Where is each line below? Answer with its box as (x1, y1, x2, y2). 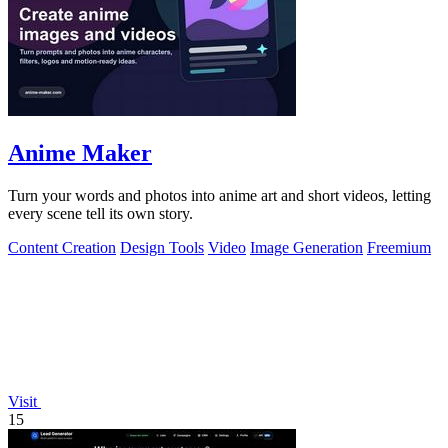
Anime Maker (8, 140, 152, 167)
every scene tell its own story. (8, 205, 193, 223)
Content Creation (8, 239, 116, 257)
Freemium (367, 239, 431, 257)
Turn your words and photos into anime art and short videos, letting (8, 187, 431, 205)
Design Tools (120, 239, 204, 257)
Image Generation (250, 239, 363, 257)
